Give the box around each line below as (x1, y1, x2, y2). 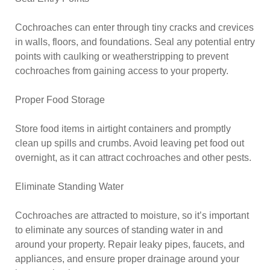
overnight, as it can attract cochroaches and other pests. (15, 152, 251, 163)
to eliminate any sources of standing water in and (15, 225, 223, 235)
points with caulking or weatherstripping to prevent (15, 51, 228, 61)
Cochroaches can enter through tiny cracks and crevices (15, 22, 254, 33)
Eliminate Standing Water (15, 181, 124, 192)
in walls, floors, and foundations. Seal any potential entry (15, 37, 255, 47)
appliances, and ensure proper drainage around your (15, 254, 239, 264)
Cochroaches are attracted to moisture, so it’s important (15, 210, 249, 221)
